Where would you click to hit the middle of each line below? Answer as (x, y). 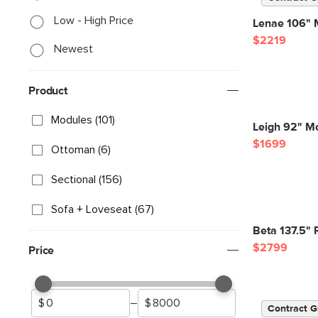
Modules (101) (83, 120)
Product (48, 91)
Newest (73, 49)
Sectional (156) (87, 180)
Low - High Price (94, 21)
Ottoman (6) (81, 150)
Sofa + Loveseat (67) (103, 209)
